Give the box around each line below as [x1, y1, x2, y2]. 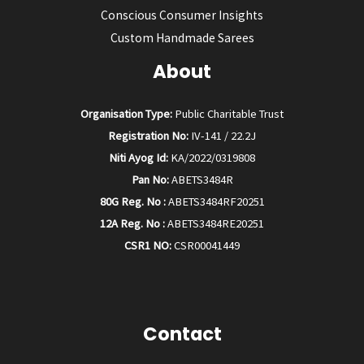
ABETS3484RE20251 [165, 216, 264, 232]
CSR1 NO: [124, 238, 171, 253]
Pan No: [131, 172, 169, 188]
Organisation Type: [80, 106, 172, 122]
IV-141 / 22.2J [188, 128, 256, 144]
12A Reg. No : [100, 216, 165, 232]
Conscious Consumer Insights [101, 6, 263, 23]
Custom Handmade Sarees [110, 29, 254, 45]
